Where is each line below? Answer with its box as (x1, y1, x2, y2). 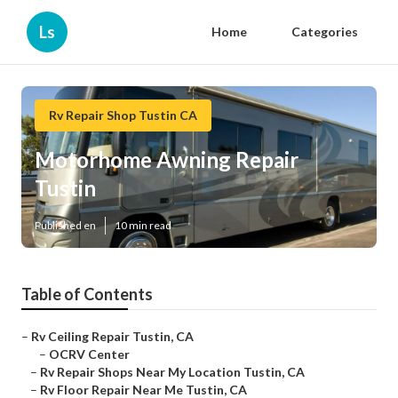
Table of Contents (21, 284, 153, 305)
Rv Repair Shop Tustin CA (49, 107, 197, 123)
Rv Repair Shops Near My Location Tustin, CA (40, 364, 305, 380)
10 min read (115, 219, 171, 233)
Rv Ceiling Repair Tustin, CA (31, 329, 194, 345)
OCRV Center (49, 346, 130, 362)
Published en (35, 219, 96, 233)
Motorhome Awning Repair (35, 147, 298, 173)
